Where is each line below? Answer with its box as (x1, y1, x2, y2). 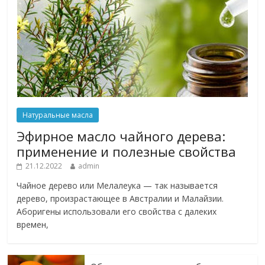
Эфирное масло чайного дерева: (17, 127, 226, 145)
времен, (17, 218, 49, 230)
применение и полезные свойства (17, 142, 237, 160)
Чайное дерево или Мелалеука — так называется (17, 179, 218, 191)
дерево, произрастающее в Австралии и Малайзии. (17, 192, 224, 204)
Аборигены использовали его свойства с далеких (17, 205, 217, 217)
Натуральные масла (22, 109, 93, 120)
